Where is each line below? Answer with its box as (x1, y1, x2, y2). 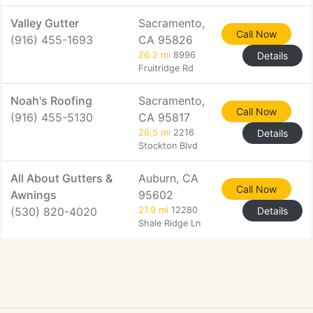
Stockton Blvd (138, 140, 198, 151)
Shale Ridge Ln (138, 218, 201, 228)
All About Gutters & (10, 171, 112, 185)
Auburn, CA (138, 171, 198, 185)
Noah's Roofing (10, 94, 92, 108)
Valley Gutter (10, 16, 79, 30)
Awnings (10, 188, 57, 202)
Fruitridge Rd (138, 63, 194, 73)
